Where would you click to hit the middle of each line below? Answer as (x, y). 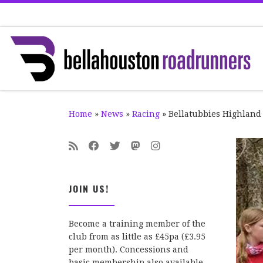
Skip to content (48, 16)
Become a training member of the (137, 224)
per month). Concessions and (129, 250)
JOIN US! (89, 188)
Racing (146, 114)
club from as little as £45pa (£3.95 (137, 237)
